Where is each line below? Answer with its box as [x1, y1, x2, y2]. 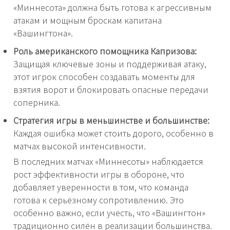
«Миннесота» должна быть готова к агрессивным [13, 1, 212, 14]
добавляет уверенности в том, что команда [13, 181, 188, 194]
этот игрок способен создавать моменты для [13, 70, 195, 83]
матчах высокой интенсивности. [13, 140, 146, 152]
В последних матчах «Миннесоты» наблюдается [13, 155, 203, 168]
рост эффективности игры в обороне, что [13, 168, 184, 181]
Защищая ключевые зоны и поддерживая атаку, [13, 57, 206, 70]
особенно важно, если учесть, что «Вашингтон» [13, 206, 205, 219]
